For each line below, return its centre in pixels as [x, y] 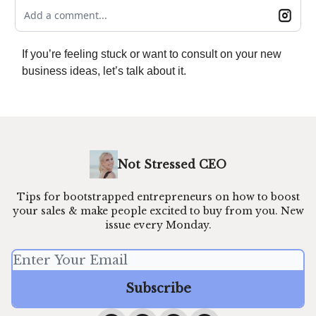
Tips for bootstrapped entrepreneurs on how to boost [158, 197]
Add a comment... [66, 16]
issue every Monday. [158, 225]
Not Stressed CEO [172, 165]
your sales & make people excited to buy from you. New [158, 211]
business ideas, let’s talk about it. [104, 71]
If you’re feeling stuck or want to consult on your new [152, 54]
